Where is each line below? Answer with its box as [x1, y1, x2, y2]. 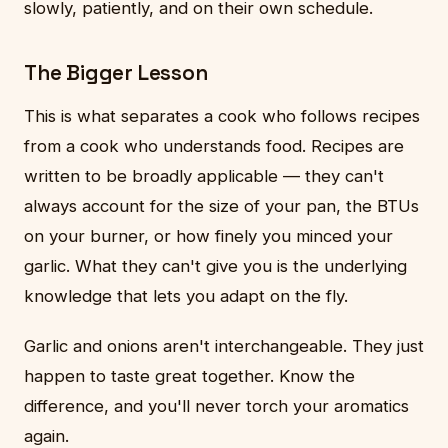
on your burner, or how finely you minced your [24, 226, 393, 247]
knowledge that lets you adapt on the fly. [24, 286, 348, 307]
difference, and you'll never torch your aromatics [24, 396, 409, 417]
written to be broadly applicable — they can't [24, 166, 384, 187]
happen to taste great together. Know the [24, 366, 355, 387]
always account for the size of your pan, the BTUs [24, 196, 419, 217]
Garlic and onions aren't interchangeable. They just [24, 336, 424, 357]
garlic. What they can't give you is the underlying [24, 256, 407, 277]
